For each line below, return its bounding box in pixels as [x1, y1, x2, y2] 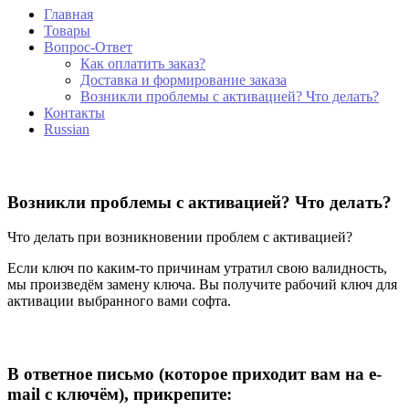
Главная [44, 5, 93, 22]
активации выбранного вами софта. [7, 293, 231, 309]
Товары [44, 22, 90, 38]
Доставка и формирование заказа [80, 71, 287, 88]
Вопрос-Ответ [44, 38, 132, 55]
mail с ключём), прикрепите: [7, 384, 232, 404]
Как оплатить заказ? [80, 55, 205, 71]
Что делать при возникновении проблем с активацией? [7, 229, 352, 246]
